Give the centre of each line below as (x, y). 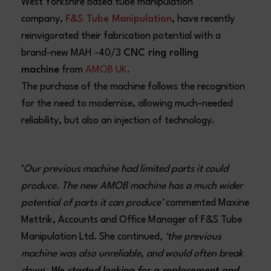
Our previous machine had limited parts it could (126, 169)
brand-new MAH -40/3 (73, 53)
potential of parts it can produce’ (94, 203)
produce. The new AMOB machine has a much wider (132, 186)
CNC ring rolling (161, 53)
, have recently (204, 19)
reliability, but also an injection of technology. (118, 121)
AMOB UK (106, 70)
